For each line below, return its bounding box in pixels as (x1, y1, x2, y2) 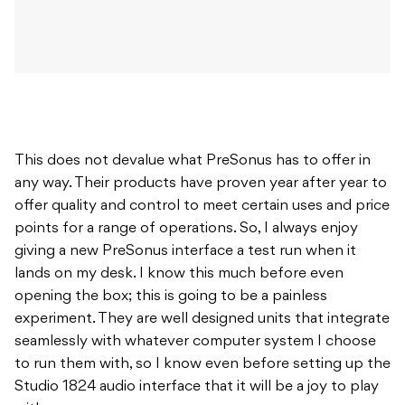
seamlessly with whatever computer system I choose (14, 334, 376, 350)
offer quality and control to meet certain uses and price (14, 199, 390, 214)
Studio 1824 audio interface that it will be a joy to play (14, 380, 379, 395)
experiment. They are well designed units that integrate (14, 312, 390, 327)
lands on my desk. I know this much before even (14, 267, 344, 282)
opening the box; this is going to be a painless (14, 289, 327, 305)
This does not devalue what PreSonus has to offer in (14, 154, 371, 169)
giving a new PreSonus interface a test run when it (14, 244, 356, 259)
